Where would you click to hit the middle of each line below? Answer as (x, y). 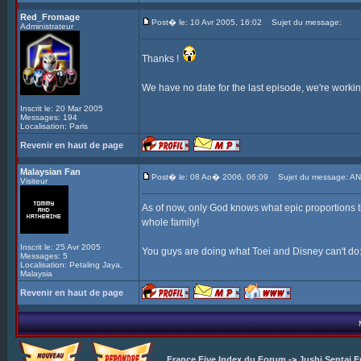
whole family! (170, 222)
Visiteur (34, 181)
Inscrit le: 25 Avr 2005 (60, 247)
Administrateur (47, 26)
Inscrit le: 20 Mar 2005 (62, 108)
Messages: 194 (49, 117)
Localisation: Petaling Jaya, (71, 265)
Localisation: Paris (54, 126)
